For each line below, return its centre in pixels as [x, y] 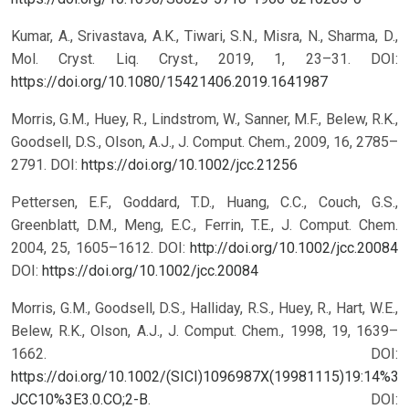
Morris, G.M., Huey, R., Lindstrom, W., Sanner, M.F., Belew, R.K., [204, 120]
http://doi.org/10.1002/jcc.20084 [294, 248]
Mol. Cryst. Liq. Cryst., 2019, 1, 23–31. [191, 59]
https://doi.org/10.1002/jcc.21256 [189, 165]
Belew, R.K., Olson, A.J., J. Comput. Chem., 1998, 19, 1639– [204, 331]
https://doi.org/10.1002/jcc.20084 [150, 271]
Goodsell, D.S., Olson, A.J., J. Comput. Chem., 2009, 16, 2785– [204, 142]
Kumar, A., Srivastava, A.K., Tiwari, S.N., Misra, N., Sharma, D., [204, 37]
